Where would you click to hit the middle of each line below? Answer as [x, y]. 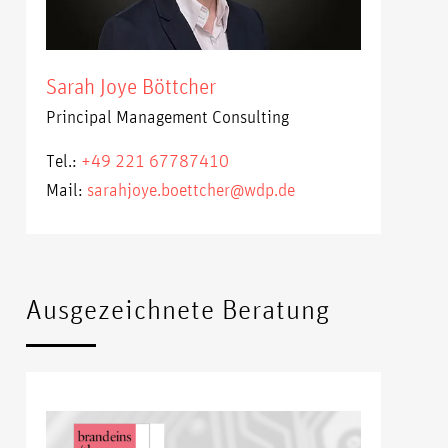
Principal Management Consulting [168, 115]
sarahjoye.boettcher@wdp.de [191, 189]
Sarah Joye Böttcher [131, 85]
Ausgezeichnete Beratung [178, 308]
